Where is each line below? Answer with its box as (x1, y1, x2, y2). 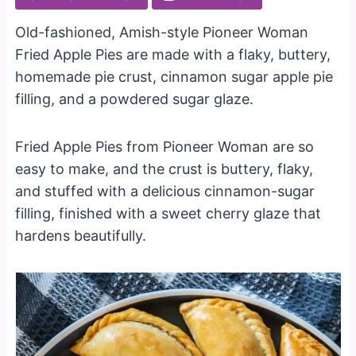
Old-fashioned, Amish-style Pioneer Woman (15, 23, 309, 41)
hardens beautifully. (15, 226, 147, 244)
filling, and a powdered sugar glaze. (15, 90, 254, 107)
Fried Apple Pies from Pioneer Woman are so (15, 137, 315, 155)
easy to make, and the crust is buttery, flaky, (15, 160, 314, 177)
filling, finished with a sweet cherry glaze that (15, 204, 322, 222)
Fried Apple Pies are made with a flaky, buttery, (15, 45, 331, 63)
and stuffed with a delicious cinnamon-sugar (15, 182, 315, 199)
